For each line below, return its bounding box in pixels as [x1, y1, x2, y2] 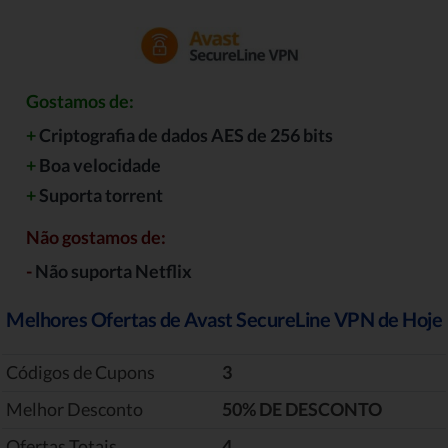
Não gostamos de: [26, 226, 166, 248]
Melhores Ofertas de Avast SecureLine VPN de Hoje [6, 306, 442, 331]
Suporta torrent [36, 184, 163, 206]
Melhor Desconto [6, 398, 143, 420]
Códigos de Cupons [6, 361, 155, 383]
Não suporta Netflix [32, 260, 192, 282]
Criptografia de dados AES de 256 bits [36, 124, 333, 146]
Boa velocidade [36, 154, 161, 176]
